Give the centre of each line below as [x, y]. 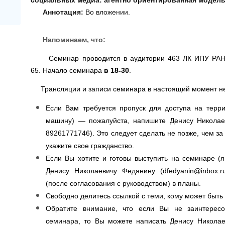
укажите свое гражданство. [90, 145]
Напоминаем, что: [74, 40]
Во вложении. [107, 12]
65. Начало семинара [68, 70]
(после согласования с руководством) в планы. [124, 183]
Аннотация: [57, 12]
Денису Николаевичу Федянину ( [104, 171]
